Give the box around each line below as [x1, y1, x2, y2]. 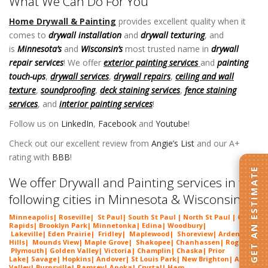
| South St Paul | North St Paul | [123, 212, 237, 221]
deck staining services [100, 84, 180, 96]
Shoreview [177, 229, 213, 238]
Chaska [176, 245, 203, 255]
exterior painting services [103, 57, 198, 69]
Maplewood [129, 229, 170, 238]
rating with [9, 151, 52, 163]
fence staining [185, 84, 236, 96]
